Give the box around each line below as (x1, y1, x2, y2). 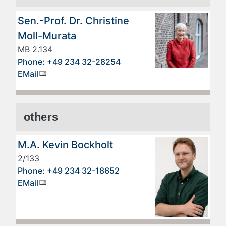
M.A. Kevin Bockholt (18, 139, 113, 151)
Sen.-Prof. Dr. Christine (18, 15, 129, 27)
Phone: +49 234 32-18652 (18, 165, 120, 176)
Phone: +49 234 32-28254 (18, 56, 121, 67)
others (24, 110, 59, 123)
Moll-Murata (18, 30, 76, 42)
